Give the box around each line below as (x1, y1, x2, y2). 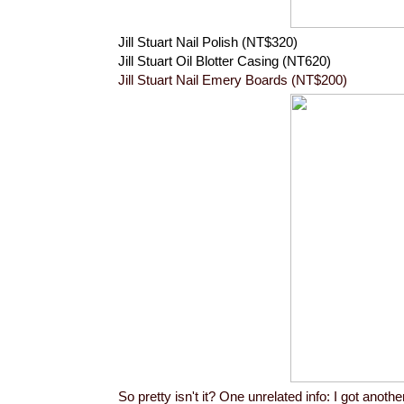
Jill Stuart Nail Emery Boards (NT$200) (118, 71, 347, 87)
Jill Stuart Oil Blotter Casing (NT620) (118, 52, 331, 69)
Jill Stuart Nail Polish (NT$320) (118, 33, 298, 50)
